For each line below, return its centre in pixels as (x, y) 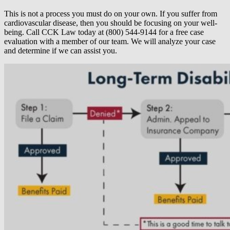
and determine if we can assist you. (61, 51)
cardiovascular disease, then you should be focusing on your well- (111, 23)
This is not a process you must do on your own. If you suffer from (111, 14)
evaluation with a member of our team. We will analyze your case (110, 42)
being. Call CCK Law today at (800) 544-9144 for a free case (104, 32)
